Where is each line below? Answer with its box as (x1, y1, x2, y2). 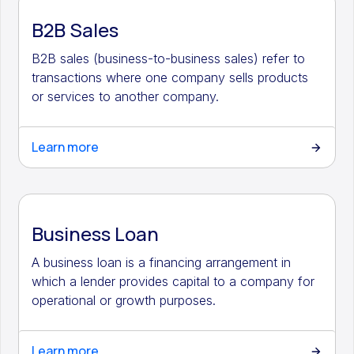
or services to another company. (32, 88, 220, 104)
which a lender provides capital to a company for (32, 273, 315, 289)
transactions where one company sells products (32, 70, 309, 85)
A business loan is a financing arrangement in (32, 254, 292, 270)
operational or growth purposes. (32, 292, 217, 308)
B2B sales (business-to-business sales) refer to (32, 51, 306, 66)
